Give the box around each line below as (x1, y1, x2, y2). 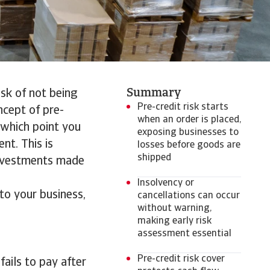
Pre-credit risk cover (137, 254, 225, 264)
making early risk (137, 216, 212, 226)
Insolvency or (137, 178, 194, 188)
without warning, (137, 204, 212, 213)
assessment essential (137, 229, 231, 239)
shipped (137, 153, 171, 163)
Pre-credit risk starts (137, 102, 228, 112)
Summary (127, 87, 181, 99)
